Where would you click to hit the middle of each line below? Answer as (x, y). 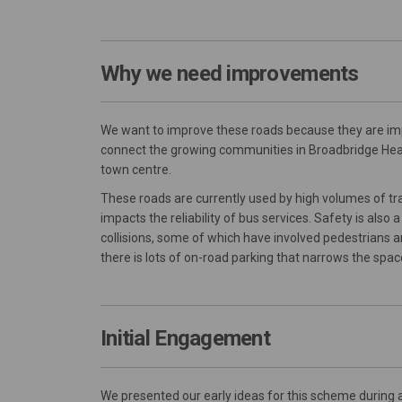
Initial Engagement (186, 339)
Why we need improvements (230, 73)
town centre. (136, 170)
